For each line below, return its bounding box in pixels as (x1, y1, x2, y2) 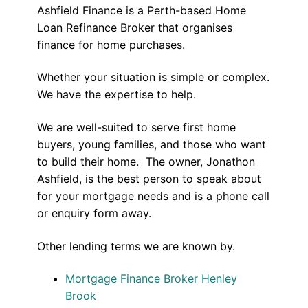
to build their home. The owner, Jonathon (36, 154, 255, 168)
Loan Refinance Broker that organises (36, 20, 232, 34)
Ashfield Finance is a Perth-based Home (36, 3, 246, 17)
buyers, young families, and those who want (36, 137, 266, 151)
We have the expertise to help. (36, 87, 196, 102)
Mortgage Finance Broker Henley (65, 272, 238, 286)
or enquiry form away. (36, 206, 151, 220)
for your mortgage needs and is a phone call (36, 188, 269, 203)
